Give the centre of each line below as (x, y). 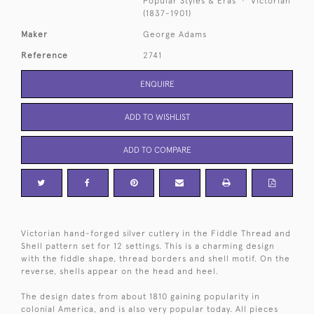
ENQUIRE (157, 84)
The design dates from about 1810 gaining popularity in (141, 296)
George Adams (175, 34)
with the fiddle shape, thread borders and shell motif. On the (156, 258)
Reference (45, 55)
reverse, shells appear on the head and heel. (120, 271)
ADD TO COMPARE (157, 150)
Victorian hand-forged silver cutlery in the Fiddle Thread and (156, 233)
